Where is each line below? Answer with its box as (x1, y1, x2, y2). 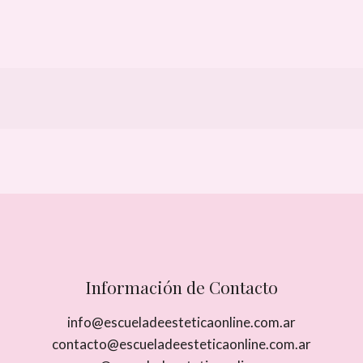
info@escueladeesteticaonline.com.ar (66, 314, 296, 331)
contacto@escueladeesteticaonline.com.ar (51, 335, 311, 352)
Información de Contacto (84, 275, 278, 298)
